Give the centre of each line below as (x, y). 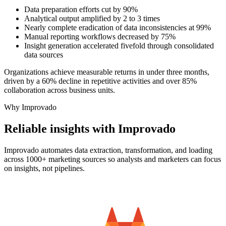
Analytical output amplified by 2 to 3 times (92, 18)
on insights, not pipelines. (44, 168)
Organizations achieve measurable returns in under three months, (107, 72)
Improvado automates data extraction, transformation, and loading (108, 150)
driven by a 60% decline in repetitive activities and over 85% (100, 81)
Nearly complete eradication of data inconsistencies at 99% (118, 27)
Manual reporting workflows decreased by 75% (100, 36)
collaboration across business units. (60, 90)
